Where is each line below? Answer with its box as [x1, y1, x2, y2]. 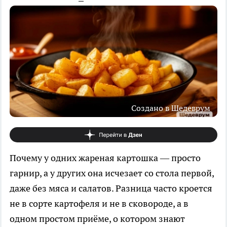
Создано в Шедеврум [131, 102, 210, 113]
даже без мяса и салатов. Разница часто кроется [10, 182, 212, 194]
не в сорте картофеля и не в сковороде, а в [10, 197, 188, 209]
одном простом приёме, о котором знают [10, 212, 185, 224]
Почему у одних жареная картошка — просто [10, 152, 201, 164]
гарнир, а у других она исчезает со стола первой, [10, 167, 214, 179]
